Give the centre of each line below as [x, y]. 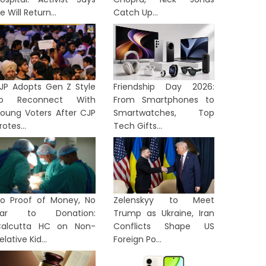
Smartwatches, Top [164, 113]
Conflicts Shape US [164, 226]
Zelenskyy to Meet [164, 200]
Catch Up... [136, 12]
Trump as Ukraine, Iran [164, 213]
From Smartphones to [164, 100]
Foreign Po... [137, 239]
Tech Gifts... [138, 126]
